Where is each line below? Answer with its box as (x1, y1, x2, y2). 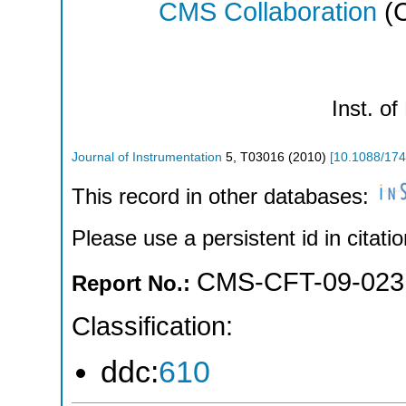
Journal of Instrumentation (72, 150, 222, 164)
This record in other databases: (72, 184, 375, 209)
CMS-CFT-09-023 (197, 267, 404, 297)
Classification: (72, 311, 233, 341)
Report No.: (72, 271, 197, 296)
